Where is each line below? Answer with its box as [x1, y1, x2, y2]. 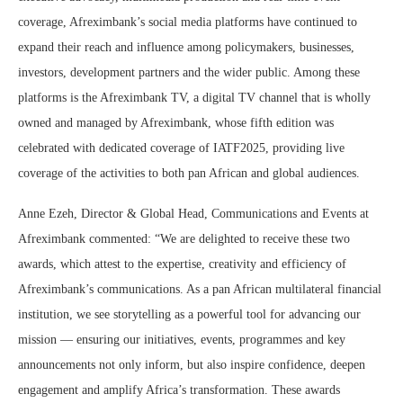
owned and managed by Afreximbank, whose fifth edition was [18, 116, 334, 130]
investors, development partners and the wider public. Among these [18, 66, 360, 80]
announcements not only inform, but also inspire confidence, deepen [18, 358, 365, 372]
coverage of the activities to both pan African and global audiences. [18, 166, 360, 181]
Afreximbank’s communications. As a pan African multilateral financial [18, 282, 381, 297]
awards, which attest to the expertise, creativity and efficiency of [18, 257, 346, 272]
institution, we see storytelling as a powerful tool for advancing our [18, 308, 361, 322]
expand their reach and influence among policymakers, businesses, [18, 40, 354, 55]
